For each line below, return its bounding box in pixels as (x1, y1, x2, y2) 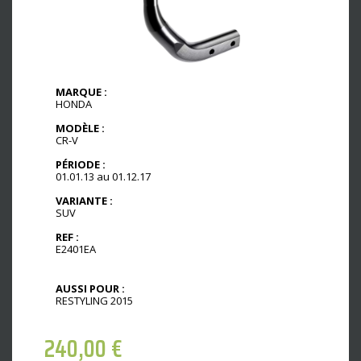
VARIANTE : (56, 193, 113, 208)
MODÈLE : (56, 121, 105, 136)
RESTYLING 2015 (56, 293, 133, 309)
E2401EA (56, 241, 96, 256)
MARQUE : (56, 85, 107, 100)
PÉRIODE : (56, 156, 106, 172)
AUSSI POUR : (56, 281, 125, 297)
